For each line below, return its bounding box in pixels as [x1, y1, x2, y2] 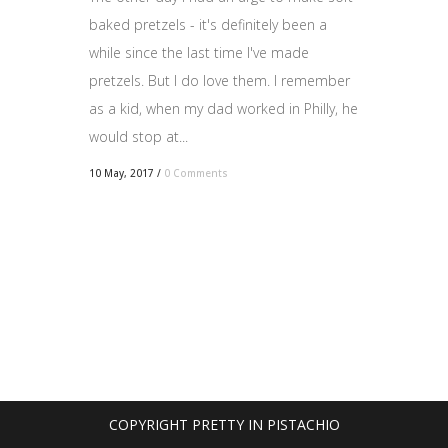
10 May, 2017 [89, 166, 154, 181]
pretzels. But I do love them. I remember [89, 71, 350, 91]
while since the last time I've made [89, 43, 309, 63]
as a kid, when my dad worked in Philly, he [89, 99, 358, 119]
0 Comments [164, 166, 228, 181]
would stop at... [89, 127, 188, 147]
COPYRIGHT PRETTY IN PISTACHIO [108, 415, 340, 434]
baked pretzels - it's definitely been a [89, 15, 327, 35]
